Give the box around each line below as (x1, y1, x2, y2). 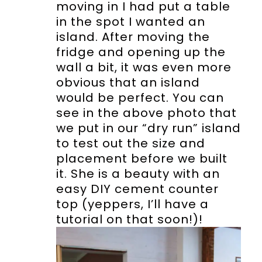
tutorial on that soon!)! (56, 211, 203, 228)
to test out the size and (56, 135, 205, 152)
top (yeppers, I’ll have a (56, 196, 209, 213)
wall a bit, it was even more (56, 59, 232, 76)
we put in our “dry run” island (56, 120, 241, 137)
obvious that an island (56, 74, 200, 91)
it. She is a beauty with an (56, 166, 220, 182)
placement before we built (56, 150, 227, 167)
